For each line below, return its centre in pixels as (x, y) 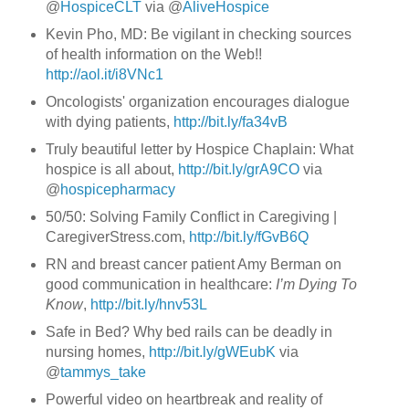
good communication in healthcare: (160, 284)
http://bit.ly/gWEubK (212, 351)
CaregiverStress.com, (117, 237)
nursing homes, (97, 351)
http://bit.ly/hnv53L (148, 304)
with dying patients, (109, 122)
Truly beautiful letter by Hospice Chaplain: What (199, 150)
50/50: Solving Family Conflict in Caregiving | (191, 217)
